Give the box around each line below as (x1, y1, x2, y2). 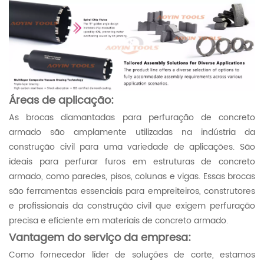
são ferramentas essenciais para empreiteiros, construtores (9, 184, 255, 198)
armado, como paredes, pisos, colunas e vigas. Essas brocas (9, 169, 255, 183)
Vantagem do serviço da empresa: (9, 229, 191, 246)
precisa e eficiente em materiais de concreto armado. (9, 213, 228, 227)
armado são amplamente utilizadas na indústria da (9, 125, 255, 139)
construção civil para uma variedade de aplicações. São (9, 140, 255, 154)
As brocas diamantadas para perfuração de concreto (9, 110, 255, 124)
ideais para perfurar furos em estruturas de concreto (9, 154, 255, 169)
